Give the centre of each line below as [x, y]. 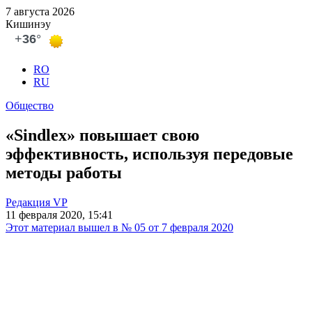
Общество [30, 106]
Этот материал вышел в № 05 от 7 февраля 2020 [119, 227]
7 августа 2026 [40, 11]
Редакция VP [37, 202]
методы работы [64, 172]
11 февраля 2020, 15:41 [59, 214]
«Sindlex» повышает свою [102, 135]
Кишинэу [28, 24]
